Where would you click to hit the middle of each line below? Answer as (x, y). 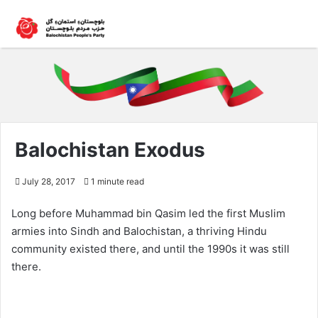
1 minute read (116, 181)
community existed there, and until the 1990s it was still (150, 248)
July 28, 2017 (49, 181)
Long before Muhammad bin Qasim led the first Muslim (148, 213)
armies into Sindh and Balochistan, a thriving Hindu (139, 231)
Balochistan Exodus (110, 149)
